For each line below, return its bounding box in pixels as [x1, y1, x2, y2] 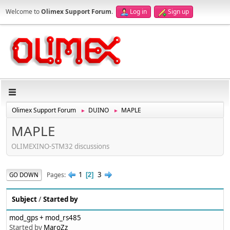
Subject [12, 195, 37, 204]
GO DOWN [9, 170, 39, 179]
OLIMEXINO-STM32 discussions [11, 141, 109, 151]
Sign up [168, 7, 189, 16]
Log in [130, 7, 147, 16]
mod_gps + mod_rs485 [9, 213, 81, 223]
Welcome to [6, 7, 41, 16]
